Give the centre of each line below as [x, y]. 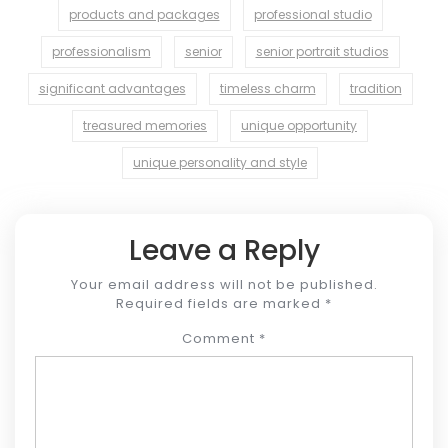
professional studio [312, 14]
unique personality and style [220, 162]
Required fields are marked [220, 303]
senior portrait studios [322, 51]
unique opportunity [299, 125]
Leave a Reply [224, 250]
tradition [375, 88]
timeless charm [267, 88]
